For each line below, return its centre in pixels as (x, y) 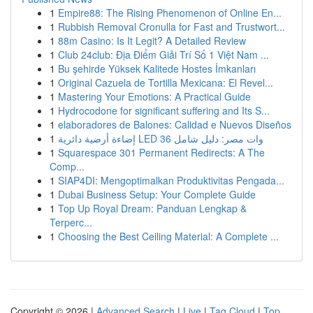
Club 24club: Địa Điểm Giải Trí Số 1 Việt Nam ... (163, 54)
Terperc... (71, 222)
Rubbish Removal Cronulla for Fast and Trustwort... (172, 27)
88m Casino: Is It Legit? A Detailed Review (152, 41)
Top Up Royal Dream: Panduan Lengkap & (152, 208)
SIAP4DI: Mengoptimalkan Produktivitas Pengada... (171, 180)
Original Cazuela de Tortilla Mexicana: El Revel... (166, 82)
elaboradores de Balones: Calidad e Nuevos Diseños (175, 124)
